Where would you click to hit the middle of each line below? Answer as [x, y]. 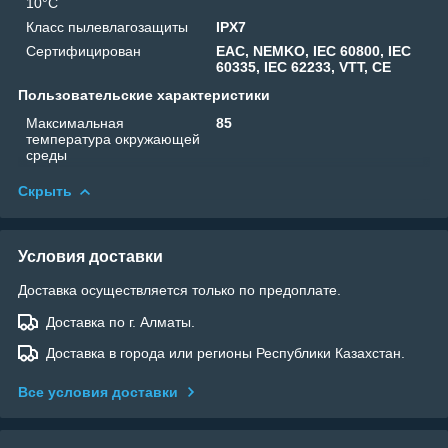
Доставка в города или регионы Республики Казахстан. [225, 352]
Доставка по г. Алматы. [120, 321]
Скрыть [45, 190]
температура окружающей [113, 138]
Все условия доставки [98, 391]
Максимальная [75, 122]
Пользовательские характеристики [144, 94]
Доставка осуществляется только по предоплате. [179, 289]
